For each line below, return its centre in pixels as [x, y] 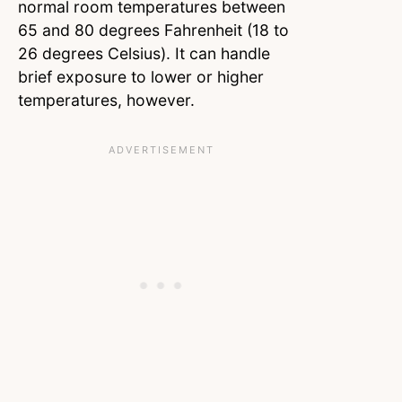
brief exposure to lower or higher [141, 76]
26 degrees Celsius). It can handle [144, 53]
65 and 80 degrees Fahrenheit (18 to [153, 30]
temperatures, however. [106, 100]
